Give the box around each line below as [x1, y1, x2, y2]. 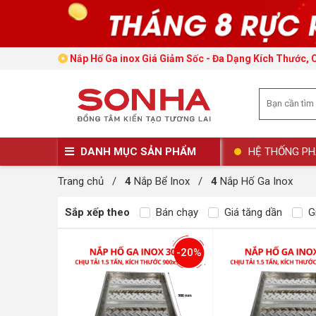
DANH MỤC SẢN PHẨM [78, 145, 196, 159]
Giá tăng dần [221, 206, 282, 219]
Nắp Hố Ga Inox [220, 175, 293, 188]
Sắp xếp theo [65, 206, 130, 219]
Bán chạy [153, 206, 198, 219]
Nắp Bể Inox [131, 175, 190, 188]
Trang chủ [58, 175, 104, 188]
